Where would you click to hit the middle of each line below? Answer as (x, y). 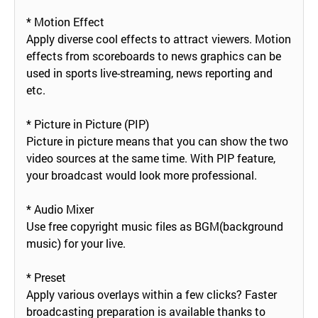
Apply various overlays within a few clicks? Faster (152, 294)
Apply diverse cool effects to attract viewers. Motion (159, 38)
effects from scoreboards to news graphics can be (154, 55)
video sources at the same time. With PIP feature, (151, 158)
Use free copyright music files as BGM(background (155, 226)
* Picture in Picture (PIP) (88, 124)
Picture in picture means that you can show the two (157, 141)
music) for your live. (76, 243)
